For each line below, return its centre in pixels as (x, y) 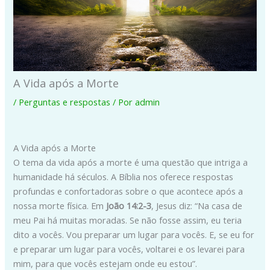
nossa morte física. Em (60, 205)
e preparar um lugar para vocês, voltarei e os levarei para (129, 249)
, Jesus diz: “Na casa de (197, 205)
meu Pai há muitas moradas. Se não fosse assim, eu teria (128, 220)
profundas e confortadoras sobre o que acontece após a (128, 191)
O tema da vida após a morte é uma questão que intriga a (131, 162)
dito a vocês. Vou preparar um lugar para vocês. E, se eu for (134, 234)
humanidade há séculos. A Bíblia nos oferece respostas (124, 176)
